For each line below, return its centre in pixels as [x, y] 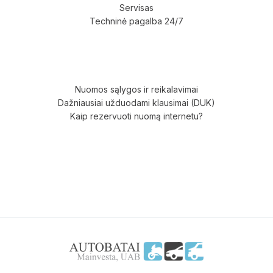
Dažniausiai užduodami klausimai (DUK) [136, 103]
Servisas [136, 8]
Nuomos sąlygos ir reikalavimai [136, 90]
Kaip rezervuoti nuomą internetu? [136, 116]
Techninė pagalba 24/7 [136, 21]
